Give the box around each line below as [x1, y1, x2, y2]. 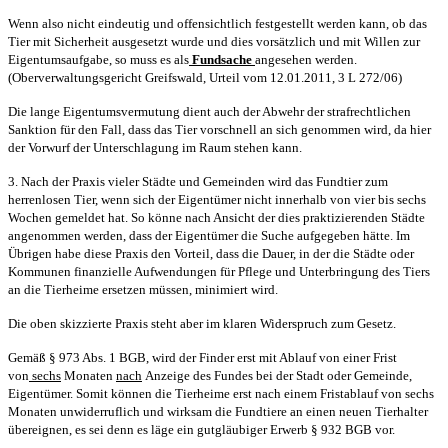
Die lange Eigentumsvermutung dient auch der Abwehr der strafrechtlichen [8, 103, 411, 119]
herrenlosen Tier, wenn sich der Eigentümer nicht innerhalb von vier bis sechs [8, 191, 426, 207]
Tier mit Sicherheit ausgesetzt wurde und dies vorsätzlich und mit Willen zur [8, 33, 420, 49]
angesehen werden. [255, 51, 357, 67]
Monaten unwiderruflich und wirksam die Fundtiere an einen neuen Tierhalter [8, 403, 428, 419]
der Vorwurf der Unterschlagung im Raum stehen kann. [8, 139, 302, 155]
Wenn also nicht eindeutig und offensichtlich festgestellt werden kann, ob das [8, 15, 427, 31]
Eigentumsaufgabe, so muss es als [8, 51, 189, 67]
